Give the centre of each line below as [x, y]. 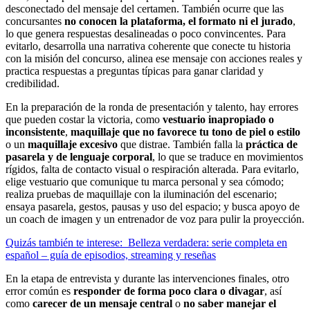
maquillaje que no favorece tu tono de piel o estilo [185, 131]
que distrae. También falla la [182, 144]
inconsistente [35, 131]
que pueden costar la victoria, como [84, 119]
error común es [39, 291]
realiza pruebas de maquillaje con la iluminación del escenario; [141, 194]
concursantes [35, 21]
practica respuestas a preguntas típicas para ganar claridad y [135, 71]
